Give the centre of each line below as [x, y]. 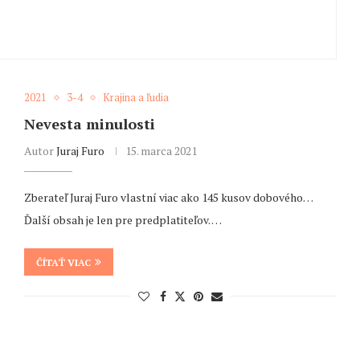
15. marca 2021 [161, 151]
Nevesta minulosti [89, 124]
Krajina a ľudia [135, 98]
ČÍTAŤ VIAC [63, 263]
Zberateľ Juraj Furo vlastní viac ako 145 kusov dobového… [168, 198]
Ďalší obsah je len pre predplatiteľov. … [123, 220]
